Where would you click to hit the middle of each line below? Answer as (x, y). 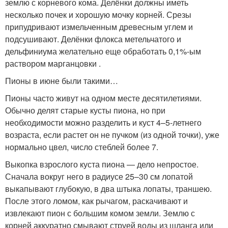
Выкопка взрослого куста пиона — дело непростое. (102, 164)
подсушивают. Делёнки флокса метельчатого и (93, 39)
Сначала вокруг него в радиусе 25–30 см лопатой (99, 176)
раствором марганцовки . (53, 63)
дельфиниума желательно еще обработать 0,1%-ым (103, 51)
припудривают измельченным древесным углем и (99, 26)
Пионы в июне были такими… (62, 80)
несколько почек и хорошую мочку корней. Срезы (98, 14)
